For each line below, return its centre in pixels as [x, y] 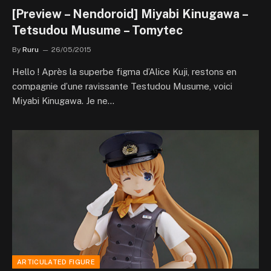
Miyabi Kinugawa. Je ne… [63, 100]
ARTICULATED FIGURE [56, 262]
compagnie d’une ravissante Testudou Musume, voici [122, 86]
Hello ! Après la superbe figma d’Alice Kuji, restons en [124, 71]
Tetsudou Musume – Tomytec [97, 30]
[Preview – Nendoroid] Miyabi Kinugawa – [130, 14]
